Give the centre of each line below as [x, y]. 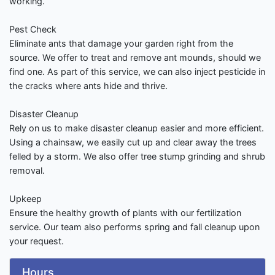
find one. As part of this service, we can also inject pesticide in [137, 72]
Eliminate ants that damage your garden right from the [121, 44]
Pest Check [33, 29]
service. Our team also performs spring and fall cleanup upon [134, 227]
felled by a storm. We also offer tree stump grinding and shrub [137, 157]
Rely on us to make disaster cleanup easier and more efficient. [137, 128]
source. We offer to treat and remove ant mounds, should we [135, 58]
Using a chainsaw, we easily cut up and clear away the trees [133, 142]
